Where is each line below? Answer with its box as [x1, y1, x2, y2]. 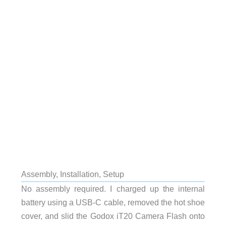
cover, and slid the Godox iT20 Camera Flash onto [21, 211, 205, 220]
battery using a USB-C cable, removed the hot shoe [21, 197, 205, 207]
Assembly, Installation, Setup [21, 169, 124, 179]
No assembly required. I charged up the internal [21, 184, 205, 193]
